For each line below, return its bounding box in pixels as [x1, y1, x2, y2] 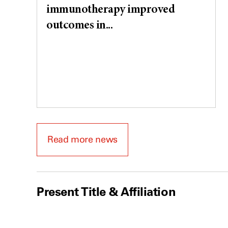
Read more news [47, 133, 118, 145]
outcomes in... [46, 19, 113, 32]
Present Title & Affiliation [37, 184, 176, 199]
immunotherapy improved [46, 4, 175, 16]
